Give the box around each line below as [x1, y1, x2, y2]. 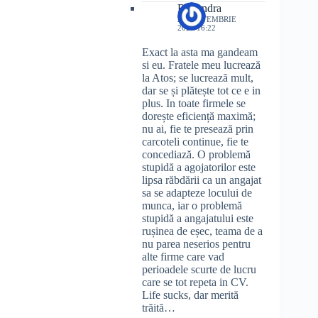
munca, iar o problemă [142, 199, 242, 212]
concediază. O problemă [142, 148, 251, 161]
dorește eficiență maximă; [142, 110, 256, 123]
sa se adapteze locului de [142, 187, 252, 199]
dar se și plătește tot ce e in [142, 84, 261, 97]
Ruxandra [177, 2, 221, 15]
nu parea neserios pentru [142, 238, 251, 251]
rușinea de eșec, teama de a [142, 225, 263, 238]
